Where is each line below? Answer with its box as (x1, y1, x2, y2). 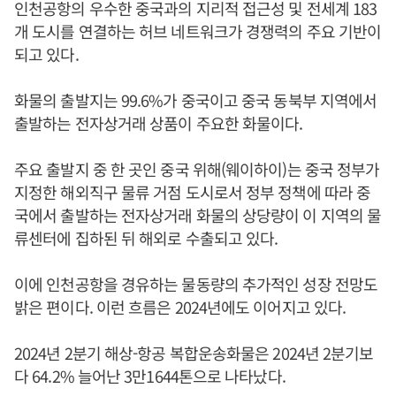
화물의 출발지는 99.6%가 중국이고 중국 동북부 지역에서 (14, 88, 377, 111)
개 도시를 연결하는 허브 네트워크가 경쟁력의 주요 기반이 (14, 19, 382, 42)
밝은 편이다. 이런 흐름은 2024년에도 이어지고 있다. (14, 294, 346, 318)
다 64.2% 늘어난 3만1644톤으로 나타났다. (14, 363, 286, 387)
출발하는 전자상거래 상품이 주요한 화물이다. (14, 110, 303, 134)
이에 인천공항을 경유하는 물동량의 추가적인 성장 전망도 (14, 271, 378, 295)
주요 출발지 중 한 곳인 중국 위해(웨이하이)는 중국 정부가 (14, 156, 380, 180)
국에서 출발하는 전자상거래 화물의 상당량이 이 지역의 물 (14, 202, 382, 226)
